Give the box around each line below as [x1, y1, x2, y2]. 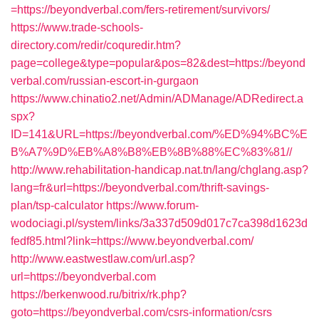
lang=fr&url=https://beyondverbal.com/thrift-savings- [11, 182, 269, 194]
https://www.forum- [106, 199, 199, 211]
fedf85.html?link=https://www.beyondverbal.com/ [11, 235, 253, 247]
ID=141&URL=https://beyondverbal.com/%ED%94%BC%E [11, 128, 308, 140]
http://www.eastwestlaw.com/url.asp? [11, 253, 195, 265]
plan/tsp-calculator [11, 199, 103, 211]
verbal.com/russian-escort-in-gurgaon [11, 75, 199, 87]
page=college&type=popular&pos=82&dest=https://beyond [11, 57, 305, 69]
